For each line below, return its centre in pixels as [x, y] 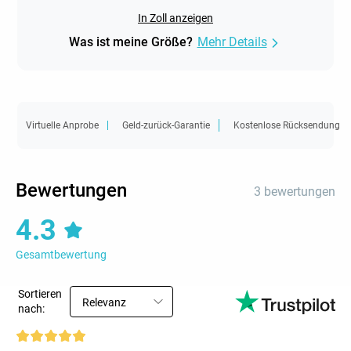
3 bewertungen [295, 192]
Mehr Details [232, 42]
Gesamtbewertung [61, 255]
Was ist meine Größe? [130, 42]
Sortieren [40, 294]
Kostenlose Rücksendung [286, 125]
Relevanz [104, 303]
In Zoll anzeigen [175, 18]
